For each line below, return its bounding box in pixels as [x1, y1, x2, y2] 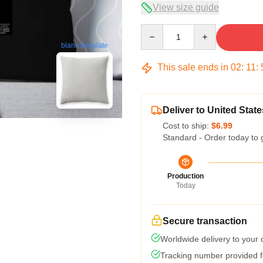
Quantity [140, 25, 171, 34]
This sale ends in [155, 62, 231, 72]
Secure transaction [163, 216, 247, 226]
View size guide [153, 2, 219, 12]
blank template [61, 41, 108, 50]
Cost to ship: [163, 121, 211, 130]
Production [167, 172, 204, 180]
